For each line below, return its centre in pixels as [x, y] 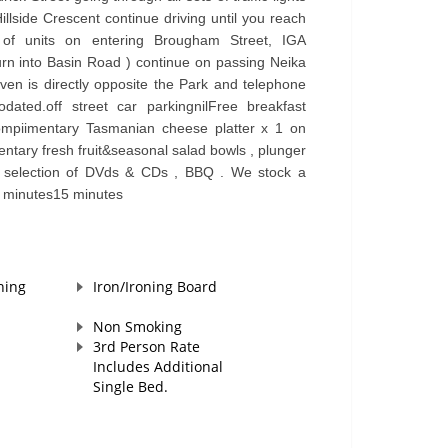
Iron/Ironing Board [154, 287]
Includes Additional [157, 367]
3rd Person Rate [146, 347]
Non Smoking [137, 327]
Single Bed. [130, 387]
